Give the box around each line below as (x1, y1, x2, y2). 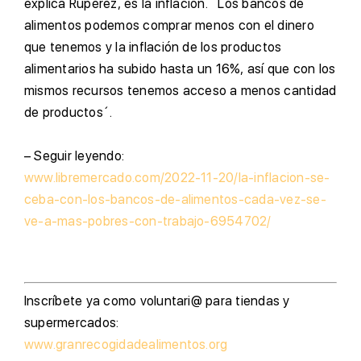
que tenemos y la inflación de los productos (24, 39, 282, 55)
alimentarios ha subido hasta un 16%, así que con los (24, 61, 336, 77)
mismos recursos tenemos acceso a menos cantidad (24, 83, 337, 98)
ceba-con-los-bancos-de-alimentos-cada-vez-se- (24, 192, 326, 207)
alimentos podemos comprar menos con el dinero (24, 18, 314, 33)
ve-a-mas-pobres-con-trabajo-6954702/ (24, 214, 272, 229)
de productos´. (24, 105, 113, 120)
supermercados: (24, 315, 119, 330)
